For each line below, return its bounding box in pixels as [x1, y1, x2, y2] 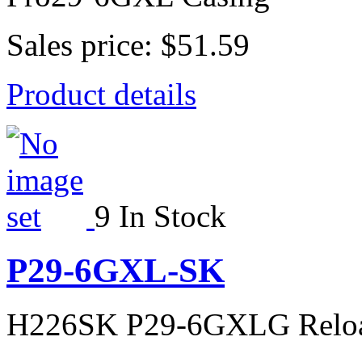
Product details [6, 77, 196, 112]
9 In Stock [95, 199, 226, 234]
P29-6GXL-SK [6, 251, 225, 290]
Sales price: [6, 27, 161, 63]
